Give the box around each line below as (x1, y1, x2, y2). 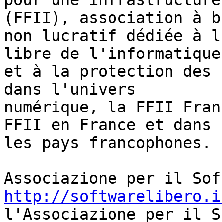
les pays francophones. (4, 134, 211, 152)
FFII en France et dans (4, 116, 211, 134)
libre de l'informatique (4, 45, 221, 63)
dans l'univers (4, 80, 136, 99)
